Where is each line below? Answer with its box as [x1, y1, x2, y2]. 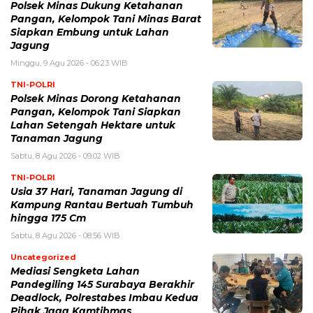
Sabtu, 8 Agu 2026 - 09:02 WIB [10, 151, 120, 161]
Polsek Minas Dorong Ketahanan [10, 93, 181, 105]
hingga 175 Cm [10, 212, 86, 224]
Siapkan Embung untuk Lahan [10, 27, 169, 38]
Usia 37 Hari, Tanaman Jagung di [10, 186, 182, 198]
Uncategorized [10, 252, 76, 263]
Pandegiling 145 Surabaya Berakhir [10, 279, 194, 291]
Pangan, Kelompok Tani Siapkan [10, 106, 181, 118]
